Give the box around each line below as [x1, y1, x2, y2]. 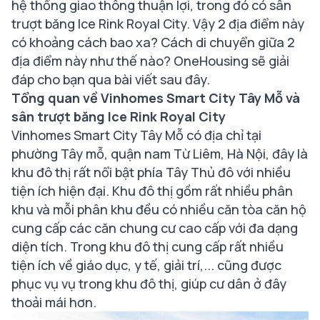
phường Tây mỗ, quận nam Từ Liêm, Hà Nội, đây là [11, 145, 308, 162]
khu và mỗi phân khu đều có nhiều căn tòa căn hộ [11, 201, 306, 218]
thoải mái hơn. [11, 294, 96, 311]
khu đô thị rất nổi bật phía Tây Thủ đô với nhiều [11, 164, 291, 181]
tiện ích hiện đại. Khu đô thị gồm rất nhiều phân [11, 182, 293, 199]
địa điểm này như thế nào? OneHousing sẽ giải [11, 52, 289, 69]
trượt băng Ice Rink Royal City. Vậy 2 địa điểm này [11, 15, 304, 32]
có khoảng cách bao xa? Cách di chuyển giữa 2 [11, 34, 295, 51]
